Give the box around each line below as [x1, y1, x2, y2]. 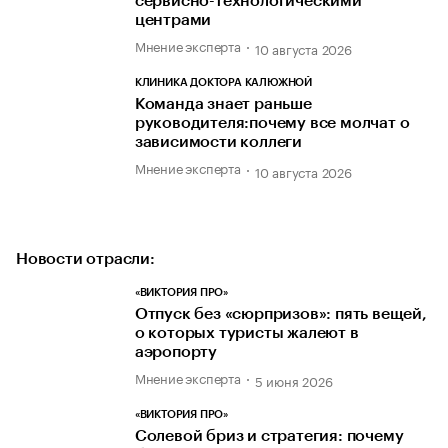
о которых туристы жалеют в [134, 324, 359, 341]
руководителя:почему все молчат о [134, 115, 410, 132]
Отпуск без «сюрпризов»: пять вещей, [134, 305, 427, 322]
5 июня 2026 [254, 370, 333, 391]
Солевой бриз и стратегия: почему [134, 428, 404, 445]
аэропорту [134, 343, 218, 360]
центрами [134, 12, 212, 29]
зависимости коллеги [134, 134, 303, 151]
